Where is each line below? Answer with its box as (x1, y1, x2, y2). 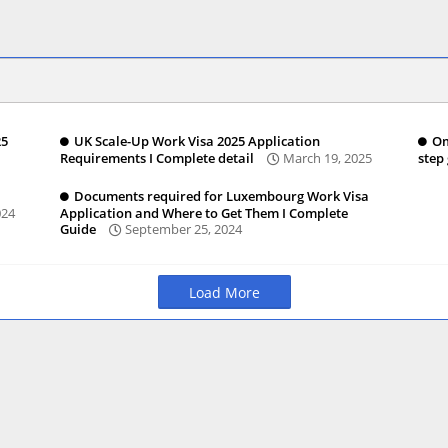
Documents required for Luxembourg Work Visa (73, 187, 369, 205)
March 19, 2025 (282, 149, 372, 168)
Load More (188, 283, 260, 302)
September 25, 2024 (124, 220, 242, 239)
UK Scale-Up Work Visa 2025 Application (73, 132, 320, 150)
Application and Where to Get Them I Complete (59, 204, 348, 223)
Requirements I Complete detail (59, 149, 254, 168)
